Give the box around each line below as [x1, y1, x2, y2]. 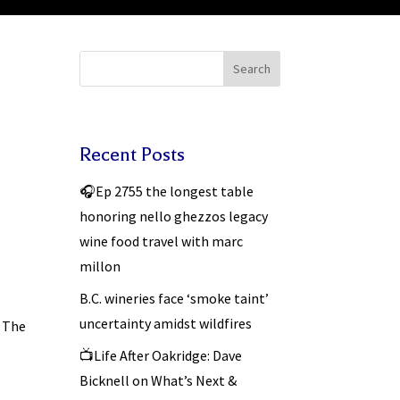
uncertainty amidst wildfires [79, 313, 253, 332]
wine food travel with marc [79, 231, 244, 250]
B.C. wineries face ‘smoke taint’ [79, 288, 270, 307]
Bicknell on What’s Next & [79, 371, 237, 389]
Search [232, 61, 271, 78]
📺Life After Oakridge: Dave [79, 346, 243, 364]
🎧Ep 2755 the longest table [79, 181, 254, 200]
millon [79, 256, 121, 275]
